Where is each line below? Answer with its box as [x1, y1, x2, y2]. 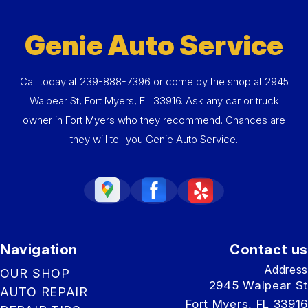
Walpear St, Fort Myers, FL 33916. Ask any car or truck [29, 93, 279, 107]
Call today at [19, 74, 80, 88]
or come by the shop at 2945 [150, 74, 289, 88]
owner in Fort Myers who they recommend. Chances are [23, 113, 285, 126]
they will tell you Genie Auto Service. [70, 132, 238, 146]
